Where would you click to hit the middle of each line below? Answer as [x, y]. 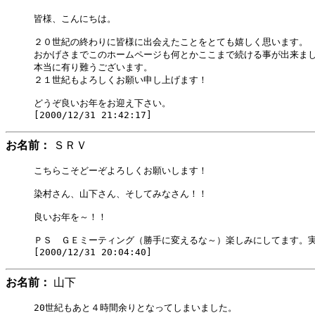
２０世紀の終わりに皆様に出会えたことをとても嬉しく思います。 [171, 42]
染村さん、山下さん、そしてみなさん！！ [121, 194]
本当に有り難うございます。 [93, 67]
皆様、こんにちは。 [75, 19]
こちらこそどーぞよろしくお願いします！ [121, 171]
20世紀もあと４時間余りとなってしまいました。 [135, 308]
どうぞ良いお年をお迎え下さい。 [102, 103]
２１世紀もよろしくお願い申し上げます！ [121, 80]
